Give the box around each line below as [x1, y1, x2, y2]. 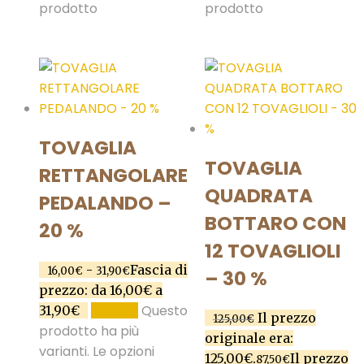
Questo [141, 301, 188, 320]
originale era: [204, 329, 293, 346]
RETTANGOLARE [39, 162, 188, 188]
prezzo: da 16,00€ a [39, 281, 162, 298]
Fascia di [130, 261, 188, 278]
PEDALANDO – [39, 189, 171, 216]
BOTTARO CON [204, 210, 346, 236]
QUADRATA [204, 182, 313, 209]
